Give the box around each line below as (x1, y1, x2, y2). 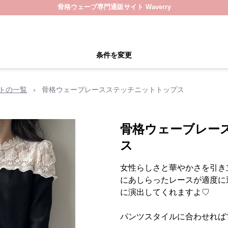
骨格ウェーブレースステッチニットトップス (42, 85, 184, 94)
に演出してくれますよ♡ (120, 188, 210, 196)
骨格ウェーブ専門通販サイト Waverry (57, 3, 171, 11)
